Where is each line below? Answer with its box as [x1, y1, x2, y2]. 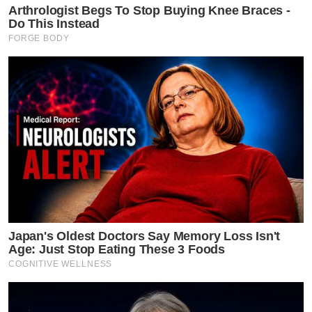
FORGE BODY [8, 33, 70, 44]
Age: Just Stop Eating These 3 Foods [8, 242, 225, 256]
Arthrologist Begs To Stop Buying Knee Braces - [8, 3, 290, 18]
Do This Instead [8, 17, 100, 31]
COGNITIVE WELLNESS [8, 258, 113, 269]
